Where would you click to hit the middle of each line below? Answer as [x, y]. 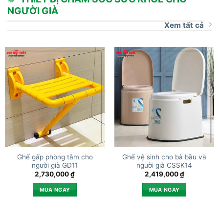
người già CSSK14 [164, 165]
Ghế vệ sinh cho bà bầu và [164, 157]
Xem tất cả [184, 25]
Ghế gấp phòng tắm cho [55, 157]
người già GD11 [55, 165]
